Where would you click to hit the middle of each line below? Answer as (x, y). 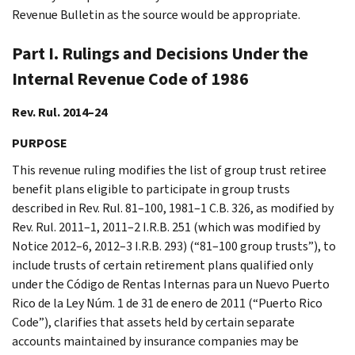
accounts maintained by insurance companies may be (155, 341)
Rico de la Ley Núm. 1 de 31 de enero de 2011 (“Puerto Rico (167, 303)
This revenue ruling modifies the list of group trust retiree (169, 170)
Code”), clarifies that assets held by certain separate (153, 322)
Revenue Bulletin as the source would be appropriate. (156, 14)
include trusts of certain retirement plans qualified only (162, 265)
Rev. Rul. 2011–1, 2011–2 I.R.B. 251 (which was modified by (166, 227)
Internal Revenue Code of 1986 (130, 78)
